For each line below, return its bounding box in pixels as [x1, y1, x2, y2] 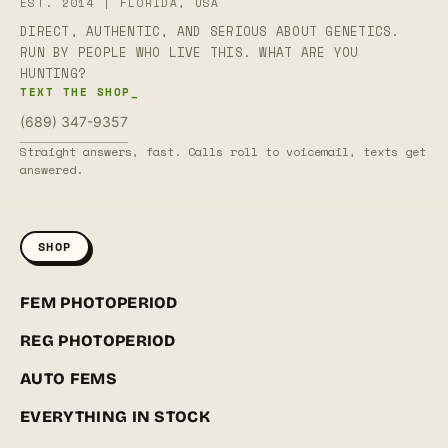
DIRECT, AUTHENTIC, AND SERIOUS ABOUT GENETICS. [20, 22, 400, 42]
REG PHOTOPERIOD [20, 331, 176, 351]
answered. [20, 161, 83, 179]
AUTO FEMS [20, 369, 117, 389]
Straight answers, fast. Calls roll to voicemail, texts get [20, 143, 426, 161]
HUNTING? [20, 64, 86, 84]
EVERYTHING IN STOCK [20, 407, 211, 427]
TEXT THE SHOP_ [20, 84, 140, 101]
